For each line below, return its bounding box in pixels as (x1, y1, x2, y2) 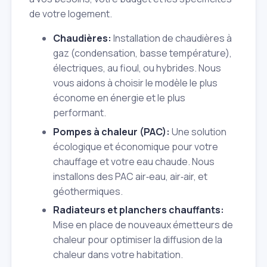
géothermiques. (53, 184, 123, 198)
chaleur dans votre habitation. (53, 248, 183, 262)
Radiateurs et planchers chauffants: (53, 203, 224, 217)
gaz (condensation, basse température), (53, 46, 232, 60)
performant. (53, 106, 106, 120)
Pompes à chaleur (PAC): (53, 125, 170, 138)
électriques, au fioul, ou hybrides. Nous (53, 61, 221, 75)
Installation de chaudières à (111, 32, 232, 45)
